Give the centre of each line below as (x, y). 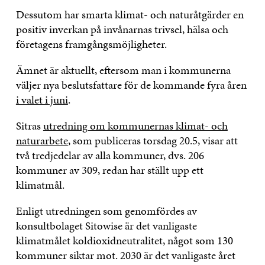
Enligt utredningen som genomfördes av (106, 211)
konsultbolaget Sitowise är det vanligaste (106, 225)
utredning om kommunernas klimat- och (135, 125)
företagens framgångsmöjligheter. (91, 44)
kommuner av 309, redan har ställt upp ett (109, 170)
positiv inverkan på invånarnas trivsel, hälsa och (122, 29)
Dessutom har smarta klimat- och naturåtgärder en (130, 14)
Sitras (29, 125)
